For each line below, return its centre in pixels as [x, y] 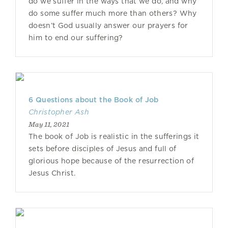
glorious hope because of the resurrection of [111, 161]
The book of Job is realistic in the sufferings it [114, 136]
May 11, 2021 [49, 124]
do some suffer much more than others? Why [113, 13]
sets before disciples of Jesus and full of [103, 149]
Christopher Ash [59, 112]
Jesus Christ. [52, 173]
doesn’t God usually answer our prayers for [108, 25]
